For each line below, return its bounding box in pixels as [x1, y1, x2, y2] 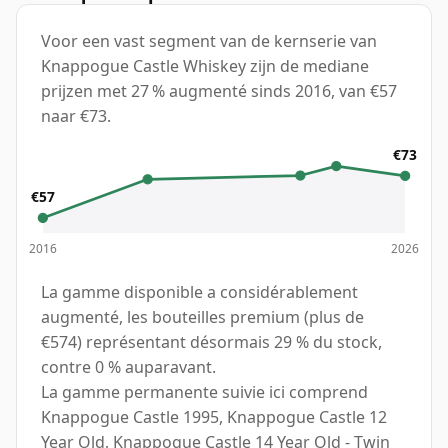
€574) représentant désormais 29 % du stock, [41, 331, 382, 354]
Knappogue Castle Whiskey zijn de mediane [41, 55, 369, 78]
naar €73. [41, 105, 111, 128]
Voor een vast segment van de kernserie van [41, 30, 377, 53]
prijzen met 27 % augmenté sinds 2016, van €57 [41, 80, 397, 103]
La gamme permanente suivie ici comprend [41, 381, 368, 404]
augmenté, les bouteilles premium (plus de [41, 306, 364, 329]
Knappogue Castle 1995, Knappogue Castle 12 [41, 406, 387, 429]
